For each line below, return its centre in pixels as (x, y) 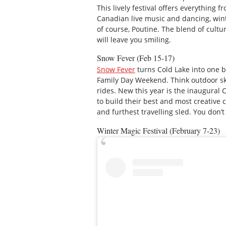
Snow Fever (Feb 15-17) (136, 58)
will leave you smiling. (134, 39)
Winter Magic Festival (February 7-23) (158, 130)
